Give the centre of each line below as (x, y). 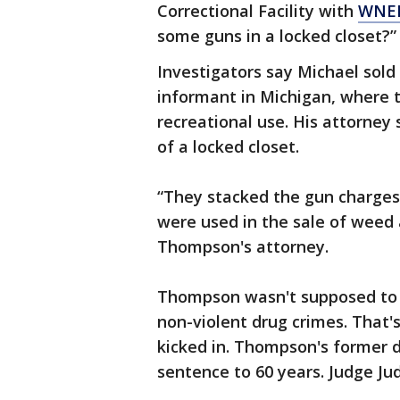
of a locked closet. (228, 147)
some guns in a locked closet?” (277, 36)
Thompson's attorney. (243, 247)
